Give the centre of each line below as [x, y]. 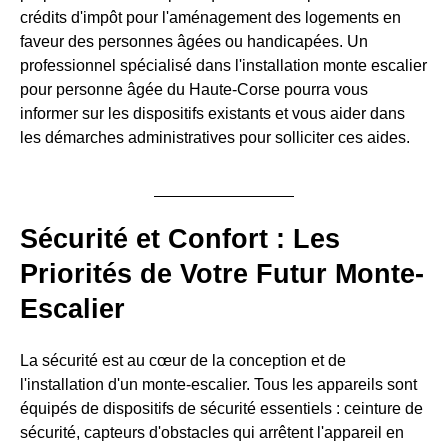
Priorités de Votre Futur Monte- [222, 273]
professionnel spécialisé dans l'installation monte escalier [223, 65]
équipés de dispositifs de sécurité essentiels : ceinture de [221, 409]
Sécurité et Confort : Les [180, 238]
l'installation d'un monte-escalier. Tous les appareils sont [218, 385]
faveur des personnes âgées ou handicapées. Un [194, 41]
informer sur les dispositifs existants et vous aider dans [212, 113]
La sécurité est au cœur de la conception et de [183, 361]
